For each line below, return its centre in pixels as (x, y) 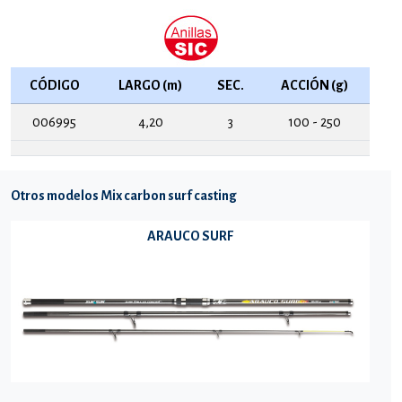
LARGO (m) (150, 85)
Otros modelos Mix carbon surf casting (124, 195)
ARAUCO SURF (190, 236)
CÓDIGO (54, 85)
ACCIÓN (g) (314, 85)
